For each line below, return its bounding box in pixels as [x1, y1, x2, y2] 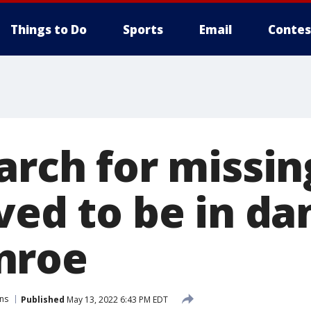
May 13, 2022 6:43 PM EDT [65, 293, 168, 305]
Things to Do [10, 22, 87, 37]
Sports [123, 22, 163, 37]
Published [21, 293, 65, 305]
